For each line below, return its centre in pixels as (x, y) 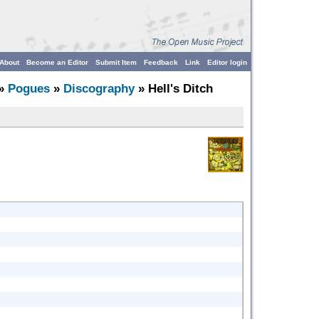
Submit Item (116, 62)
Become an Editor (57, 62)
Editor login (227, 62)
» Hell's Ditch (174, 89)
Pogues (29, 89)
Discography (99, 89)
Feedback (161, 62)
